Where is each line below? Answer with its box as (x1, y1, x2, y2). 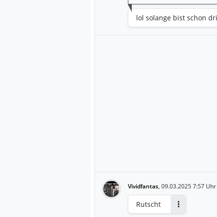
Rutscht (136, 199, 161, 209)
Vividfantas (128, 182, 158, 190)
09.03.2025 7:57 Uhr (161, 182, 216, 190)
